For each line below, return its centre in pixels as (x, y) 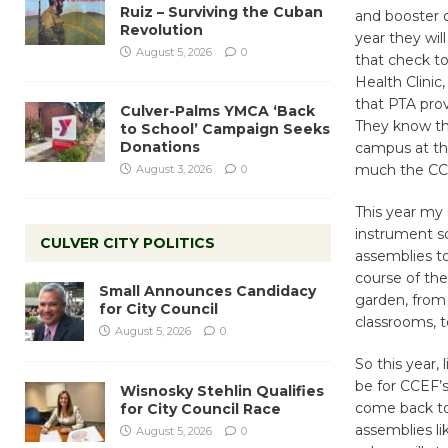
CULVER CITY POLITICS (127, 242)
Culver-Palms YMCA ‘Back (217, 110)
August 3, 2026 (174, 168)
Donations (160, 146)
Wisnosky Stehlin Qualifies (222, 390)
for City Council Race (200, 408)
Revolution (161, 29)
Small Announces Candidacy (207, 290)
